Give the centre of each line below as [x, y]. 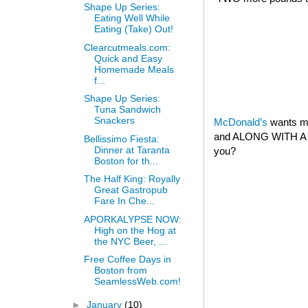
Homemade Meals [134, 69]
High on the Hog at [135, 230]
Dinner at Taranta [132, 150]
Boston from [120, 271]
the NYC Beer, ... [130, 241]
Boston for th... [126, 161]
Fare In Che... [124, 201]
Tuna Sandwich [127, 110]
